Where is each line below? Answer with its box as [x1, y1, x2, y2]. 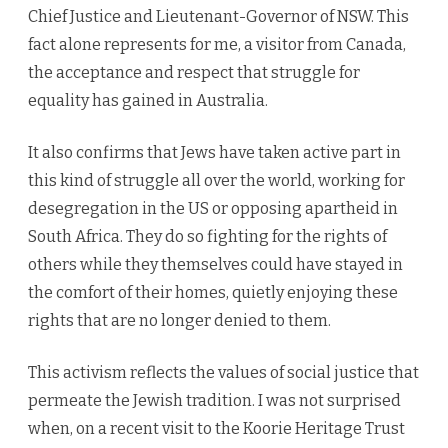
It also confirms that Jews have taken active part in [28, 143, 401, 163]
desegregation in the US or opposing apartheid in [28, 199, 398, 219]
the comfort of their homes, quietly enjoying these [28, 283, 398, 303]
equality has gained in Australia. [28, 91, 268, 111]
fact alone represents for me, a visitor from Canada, [28, 35, 406, 55]
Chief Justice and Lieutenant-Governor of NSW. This [28, 7, 409, 27]
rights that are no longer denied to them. [28, 311, 331, 331]
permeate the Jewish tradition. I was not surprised [28, 391, 401, 411]
